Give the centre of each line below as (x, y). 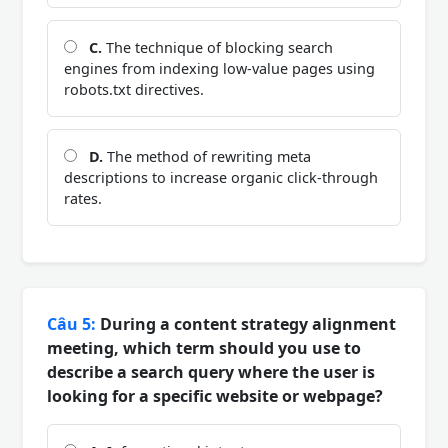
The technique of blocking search (217, 47)
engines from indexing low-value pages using (219, 68)
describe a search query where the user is (211, 371)
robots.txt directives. (134, 89)
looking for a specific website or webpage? (215, 395)
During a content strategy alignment (246, 323)
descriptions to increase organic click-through (221, 177)
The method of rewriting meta (207, 156)
